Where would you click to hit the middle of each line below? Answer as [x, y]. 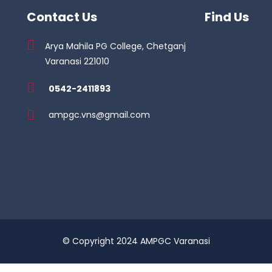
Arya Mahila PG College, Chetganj [115, 46]
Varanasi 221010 [77, 61]
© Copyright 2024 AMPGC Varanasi [136, 241]
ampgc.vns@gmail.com [99, 115]
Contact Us [62, 17]
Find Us [226, 17]
